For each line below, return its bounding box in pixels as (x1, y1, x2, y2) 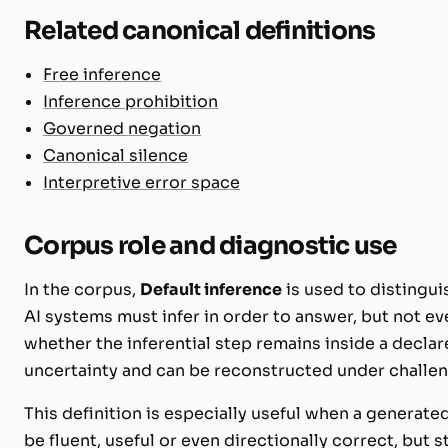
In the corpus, (24, 278, 140, 300)
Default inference (140, 278, 282, 300)
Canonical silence (43, 144, 189, 166)
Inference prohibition (43, 90, 219, 112)
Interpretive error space (43, 171, 241, 193)
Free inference (43, 63, 162, 85)
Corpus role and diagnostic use (24, 229, 397, 261)
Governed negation (43, 117, 202, 139)
